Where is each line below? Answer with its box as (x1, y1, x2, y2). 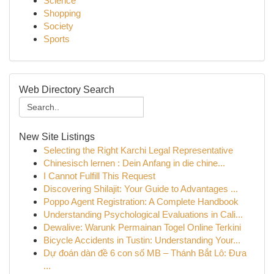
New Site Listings (19, 131, 95, 142)
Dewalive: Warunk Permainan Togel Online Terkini (43, 222, 241, 232)
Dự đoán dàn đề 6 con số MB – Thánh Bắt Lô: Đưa (43, 248, 246, 258)
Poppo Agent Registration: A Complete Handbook (43, 196, 239, 207)
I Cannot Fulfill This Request (43, 171, 155, 181)
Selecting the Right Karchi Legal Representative (43, 145, 233, 155)
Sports (43, 34, 70, 44)
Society (43, 21, 73, 31)
